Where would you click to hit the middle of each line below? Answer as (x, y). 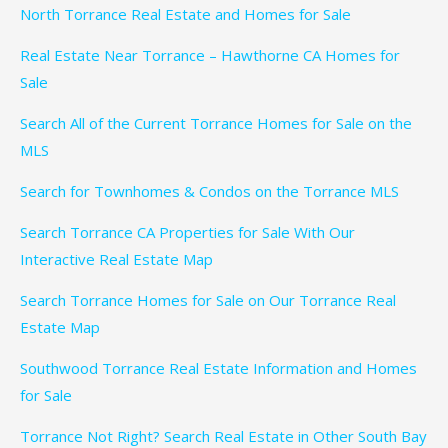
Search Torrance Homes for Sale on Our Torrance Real (208, 300)
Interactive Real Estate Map (116, 259)
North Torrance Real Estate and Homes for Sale (185, 14)
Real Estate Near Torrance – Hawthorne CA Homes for (210, 55)
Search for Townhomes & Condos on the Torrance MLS (209, 191)
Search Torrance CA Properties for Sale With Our (187, 232)
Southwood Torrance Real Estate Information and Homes (218, 368)
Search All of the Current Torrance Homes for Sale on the (216, 123)
